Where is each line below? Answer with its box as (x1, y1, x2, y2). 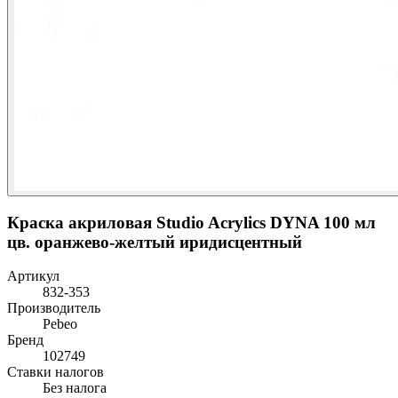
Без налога (43, 380, 107, 396)
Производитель (7, 300, 100, 316)
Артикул (7, 268, 60, 284)
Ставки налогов (7, 364, 104, 380)
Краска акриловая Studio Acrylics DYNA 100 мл (7, 212, 376, 232)
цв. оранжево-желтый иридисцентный (7, 232, 302, 251)
